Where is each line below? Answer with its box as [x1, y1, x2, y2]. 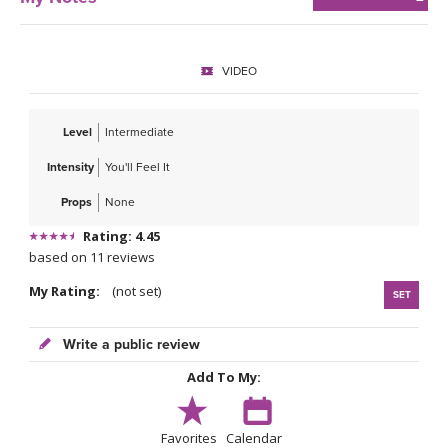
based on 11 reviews [29, 248, 155, 267]
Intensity [47, 160, 94, 175]
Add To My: [187, 368, 261, 387]
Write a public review [59, 336, 200, 354]
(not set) [109, 282, 161, 301]
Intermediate [105, 125, 174, 140]
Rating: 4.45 [83, 227, 160, 246]
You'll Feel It [105, 160, 170, 175]
